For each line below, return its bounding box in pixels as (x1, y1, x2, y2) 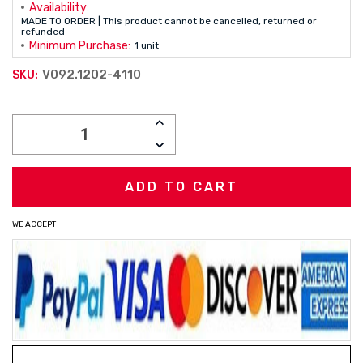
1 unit (135, 40, 159, 51)
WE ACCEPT (12, 220, 56, 229)
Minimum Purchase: (29, 39, 130, 53)
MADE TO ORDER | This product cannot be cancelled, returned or (21, 15, 317, 27)
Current (12, 97, 70, 115)
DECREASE (155, 138, 218, 152)
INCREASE (155, 115, 214, 129)
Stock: (12, 122, 62, 139)
